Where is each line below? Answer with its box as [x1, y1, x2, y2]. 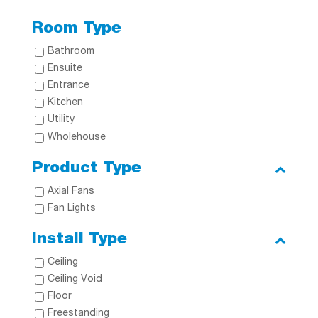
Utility [47, 115, 75, 126]
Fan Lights [47, 203, 96, 214]
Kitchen [47, 98, 83, 109]
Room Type [31, 21, 121, 37]
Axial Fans [47, 186, 94, 197]
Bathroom [47, 46, 94, 57]
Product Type [31, 160, 141, 177]
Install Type [31, 231, 127, 248]
